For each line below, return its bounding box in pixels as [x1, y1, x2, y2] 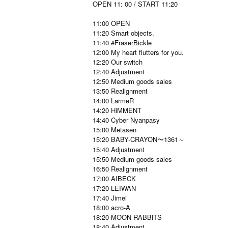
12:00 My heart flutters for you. [93, 47, 184, 57]
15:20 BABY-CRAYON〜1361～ [93, 134, 185, 144]
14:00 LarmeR [93, 96, 134, 105]
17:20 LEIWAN [93, 183, 136, 193]
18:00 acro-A [93, 203, 130, 212]
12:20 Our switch [93, 57, 142, 67]
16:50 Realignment [93, 164, 148, 174]
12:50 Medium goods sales [93, 76, 172, 86]
